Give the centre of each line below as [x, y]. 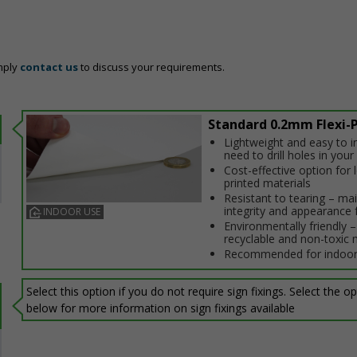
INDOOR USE [72, 212]
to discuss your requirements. [151, 67]
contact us [49, 67]
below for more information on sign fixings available [161, 308]
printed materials [267, 183]
